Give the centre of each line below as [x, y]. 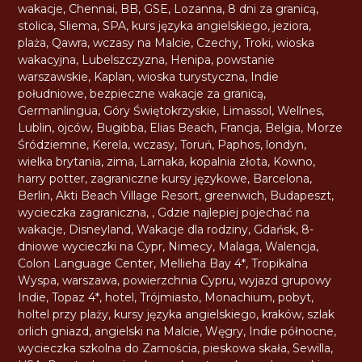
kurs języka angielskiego [200, 25]
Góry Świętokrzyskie [160, 110]
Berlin [34, 195]
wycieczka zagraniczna [82, 212]
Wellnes [300, 110]
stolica [36, 25]
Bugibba [120, 127]
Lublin [35, 127]
